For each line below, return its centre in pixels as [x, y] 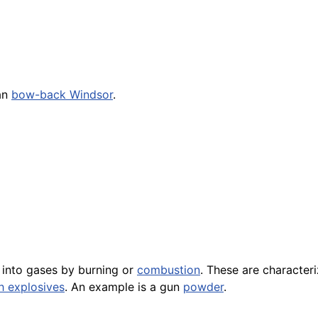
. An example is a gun [124, 286]
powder [203, 286]
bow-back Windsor [62, 95]
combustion [169, 269]
